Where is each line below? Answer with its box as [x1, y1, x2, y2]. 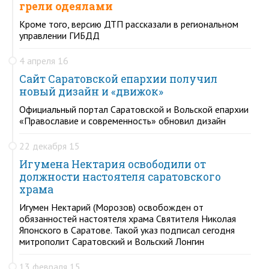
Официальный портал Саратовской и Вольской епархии [19, 103, 249, 115]
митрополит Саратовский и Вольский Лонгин [19, 235, 204, 247]
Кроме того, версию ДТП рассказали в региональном [19, 17, 238, 30]
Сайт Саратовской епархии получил [19, 71, 217, 86]
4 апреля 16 [19, 54, 68, 67]
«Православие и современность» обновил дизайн [19, 114, 226, 127]
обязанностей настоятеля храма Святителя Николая [19, 212, 236, 225]
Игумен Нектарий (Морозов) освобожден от [19, 201, 204, 213]
